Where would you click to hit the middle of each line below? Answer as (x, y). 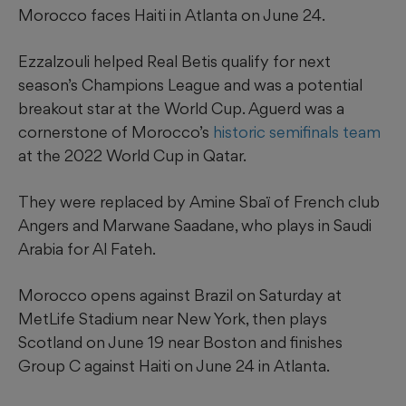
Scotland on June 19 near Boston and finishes (180, 343)
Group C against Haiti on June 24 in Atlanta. (174, 366)
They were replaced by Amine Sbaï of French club (199, 202)
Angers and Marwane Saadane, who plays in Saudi (195, 226)
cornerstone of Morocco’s (116, 132)
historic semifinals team (297, 132)
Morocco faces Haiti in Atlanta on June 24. (172, 15)
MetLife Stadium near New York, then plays (173, 319)
